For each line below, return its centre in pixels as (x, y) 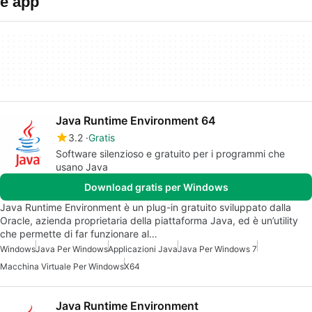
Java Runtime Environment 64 (136, 120)
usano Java (82, 167)
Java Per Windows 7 (217, 249)
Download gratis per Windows (156, 187)
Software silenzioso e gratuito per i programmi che (170, 154)
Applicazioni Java (143, 249)
